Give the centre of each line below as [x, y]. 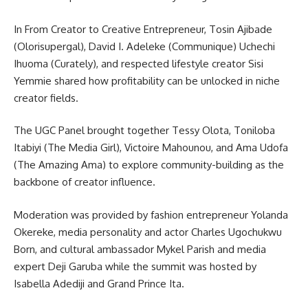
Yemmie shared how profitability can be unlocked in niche [147, 80]
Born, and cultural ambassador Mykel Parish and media [140, 249]
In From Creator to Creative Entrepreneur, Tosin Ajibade [143, 29]
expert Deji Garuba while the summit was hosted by [135, 266]
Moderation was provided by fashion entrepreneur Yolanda [151, 214]
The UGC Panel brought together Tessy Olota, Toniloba [144, 130]
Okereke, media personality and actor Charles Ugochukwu [148, 232]
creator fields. [46, 98]
